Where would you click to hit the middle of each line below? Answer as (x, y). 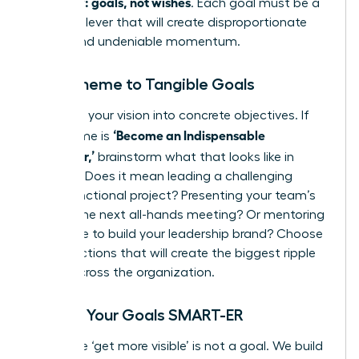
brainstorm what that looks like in (194, 157)
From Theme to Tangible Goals (142, 84)
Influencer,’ (62, 155)
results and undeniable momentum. (135, 41)
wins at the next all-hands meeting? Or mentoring (177, 214)
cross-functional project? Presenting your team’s (173, 195)
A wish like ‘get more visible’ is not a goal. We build (176, 346)
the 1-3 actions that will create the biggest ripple (173, 253)
